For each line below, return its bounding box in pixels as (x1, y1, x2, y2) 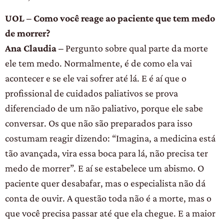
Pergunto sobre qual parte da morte (63, 42, 208, 54)
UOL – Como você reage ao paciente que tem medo (5, 12, 215, 24)
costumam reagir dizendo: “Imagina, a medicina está (5, 132, 215, 144)
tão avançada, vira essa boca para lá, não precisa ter (5, 147, 208, 159)
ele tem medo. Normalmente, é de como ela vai (5, 57, 192, 69)
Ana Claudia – (5, 42, 63, 54)
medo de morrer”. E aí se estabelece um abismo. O (5, 162, 204, 174)
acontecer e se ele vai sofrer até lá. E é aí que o (5, 72, 186, 84)
